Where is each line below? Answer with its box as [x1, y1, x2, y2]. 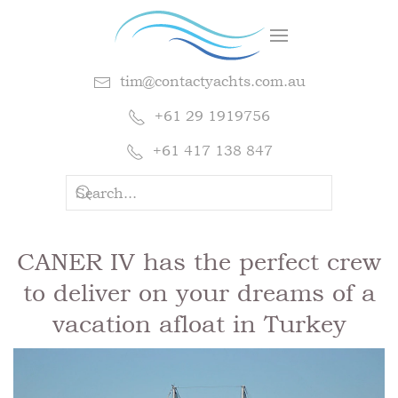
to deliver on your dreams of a [22, 278, 376, 306]
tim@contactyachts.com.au [119, 73, 306, 90]
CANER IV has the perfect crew [17, 247, 381, 275]
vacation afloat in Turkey [52, 309, 346, 338]
